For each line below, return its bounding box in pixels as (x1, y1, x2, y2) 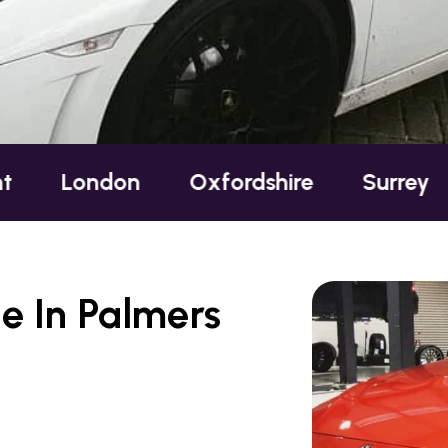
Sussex (362, 168, 436, 197)
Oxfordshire (73, 168, 198, 197)
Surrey (246, 168, 314, 197)
